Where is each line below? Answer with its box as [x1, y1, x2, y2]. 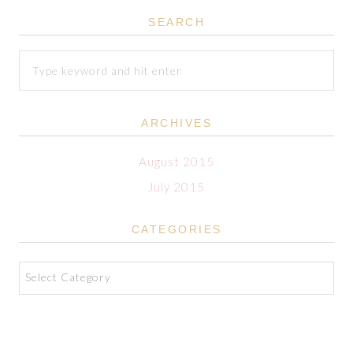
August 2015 [139, 154, 214, 169]
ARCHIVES [141, 117, 212, 129]
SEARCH [148, 16, 205, 28]
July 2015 [148, 180, 205, 194]
